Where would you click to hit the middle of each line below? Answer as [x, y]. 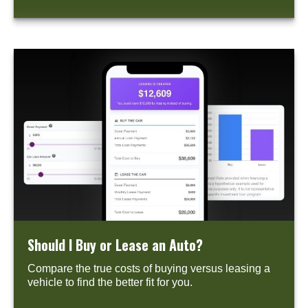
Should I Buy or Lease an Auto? [115, 244]
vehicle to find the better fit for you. [110, 282]
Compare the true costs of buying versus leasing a [149, 268]
